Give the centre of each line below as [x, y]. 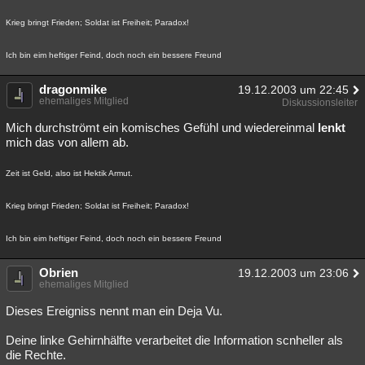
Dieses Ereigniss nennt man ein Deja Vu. [114, 311]
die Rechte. [36, 355]
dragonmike [73, 89]
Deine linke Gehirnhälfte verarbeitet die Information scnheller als [174, 340]
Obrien [59, 273]
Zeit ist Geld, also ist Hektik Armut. [69, 173]
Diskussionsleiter [320, 103]
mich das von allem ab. [67, 142]
